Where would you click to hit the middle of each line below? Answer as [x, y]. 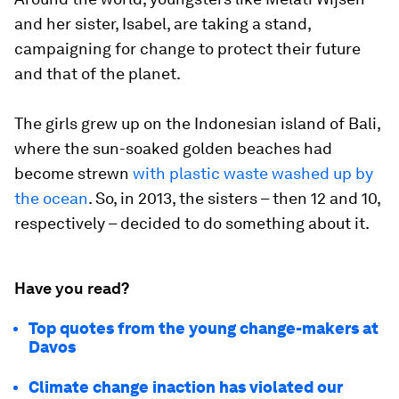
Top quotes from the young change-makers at [204, 328]
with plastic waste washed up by [253, 173]
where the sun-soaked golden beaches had [173, 148]
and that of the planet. [98, 73]
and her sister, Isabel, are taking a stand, [163, 24]
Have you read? [72, 288]
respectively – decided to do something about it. [192, 223]
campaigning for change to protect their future [187, 49]
